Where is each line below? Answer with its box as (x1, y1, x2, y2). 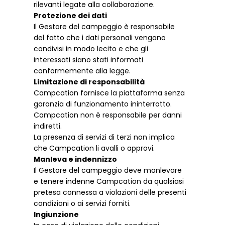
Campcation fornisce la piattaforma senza (34, 88, 185, 98)
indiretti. (34, 121, 62, 132)
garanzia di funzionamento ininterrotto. (34, 99, 172, 109)
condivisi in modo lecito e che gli (34, 44, 149, 54)
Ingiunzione (34, 209, 79, 220)
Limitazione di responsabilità (34, 77, 145, 87)
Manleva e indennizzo (34, 154, 118, 165)
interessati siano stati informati (34, 55, 144, 65)
